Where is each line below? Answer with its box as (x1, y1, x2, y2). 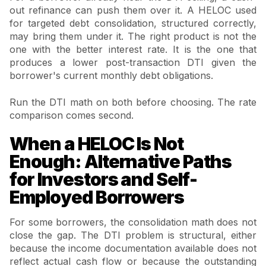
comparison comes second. (9, 109, 134, 121)
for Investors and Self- (9, 169, 198, 191)
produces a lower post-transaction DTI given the (9, 56, 256, 69)
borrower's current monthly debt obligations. (9, 69, 213, 82)
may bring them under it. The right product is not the (9, 30, 256, 43)
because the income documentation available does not (9, 242, 256, 255)
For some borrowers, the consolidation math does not (9, 216, 256, 229)
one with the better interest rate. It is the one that (9, 43, 256, 56)
